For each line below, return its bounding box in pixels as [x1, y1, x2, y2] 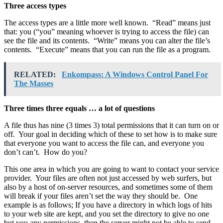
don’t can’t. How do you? [4, 147, 87, 156]
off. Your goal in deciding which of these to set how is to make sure [4, 129, 217, 138]
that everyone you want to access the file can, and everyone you [4, 138, 204, 147]
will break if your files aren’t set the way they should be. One [4, 191, 198, 200]
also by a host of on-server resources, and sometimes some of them [4, 182, 213, 191]
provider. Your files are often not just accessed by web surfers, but [4, 173, 212, 182]
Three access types [4, 1, 66, 10]
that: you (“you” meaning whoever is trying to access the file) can [4, 27, 209, 36]
